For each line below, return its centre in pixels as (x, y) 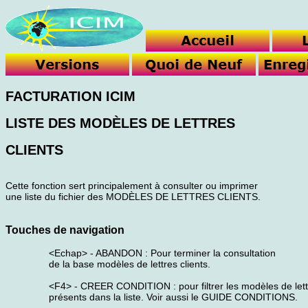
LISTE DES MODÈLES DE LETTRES (120, 123)
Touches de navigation (65, 230)
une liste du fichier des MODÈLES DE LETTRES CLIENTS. (133, 197)
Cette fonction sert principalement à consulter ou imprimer (132, 186)
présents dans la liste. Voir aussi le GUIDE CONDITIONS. (173, 297)
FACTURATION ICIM (70, 96)
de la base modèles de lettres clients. (130, 264)
